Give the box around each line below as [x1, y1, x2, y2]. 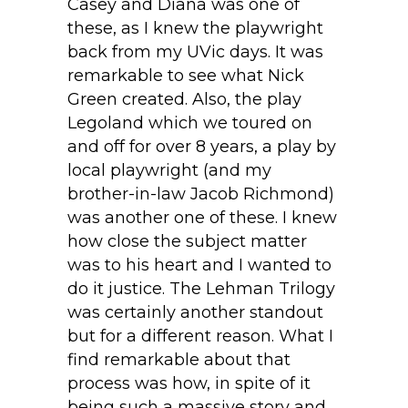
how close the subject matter [67, 231, 307, 252]
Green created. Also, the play [67, 89, 301, 110]
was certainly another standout [67, 302, 323, 323]
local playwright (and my [67, 160, 271, 181]
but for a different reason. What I [67, 326, 333, 347]
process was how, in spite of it [67, 373, 311, 394]
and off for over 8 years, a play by [67, 137, 336, 158]
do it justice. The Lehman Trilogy [67, 279, 335, 300]
